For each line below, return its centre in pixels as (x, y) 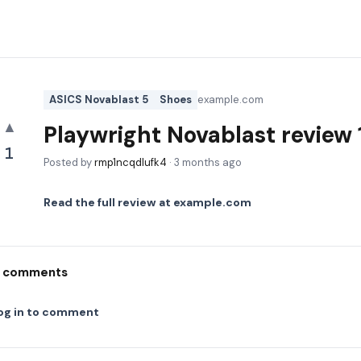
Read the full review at (108, 202)
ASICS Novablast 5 (99, 100)
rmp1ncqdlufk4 (131, 162)
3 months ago (208, 162)
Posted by (69, 162)
